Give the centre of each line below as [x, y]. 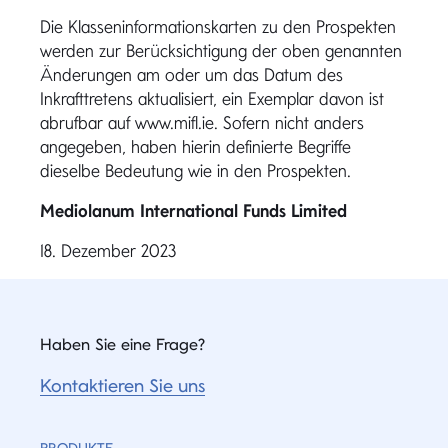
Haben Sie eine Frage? [122, 344]
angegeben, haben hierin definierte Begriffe [195, 146]
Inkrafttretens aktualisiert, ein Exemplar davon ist [212, 98]
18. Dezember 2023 [108, 250]
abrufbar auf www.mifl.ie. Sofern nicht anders [202, 122]
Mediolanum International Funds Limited [193, 210]
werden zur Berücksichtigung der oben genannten [221, 50]
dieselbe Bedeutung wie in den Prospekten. [195, 170]
